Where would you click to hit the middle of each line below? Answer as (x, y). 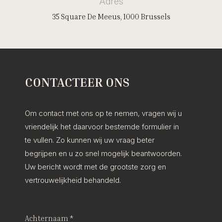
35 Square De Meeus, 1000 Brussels (111, 16)
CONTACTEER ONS (77, 82)
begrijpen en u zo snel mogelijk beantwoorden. (103, 153)
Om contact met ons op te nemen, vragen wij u (103, 113)
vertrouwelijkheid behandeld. (73, 180)
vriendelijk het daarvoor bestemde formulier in (102, 127)
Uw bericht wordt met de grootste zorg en (95, 167)
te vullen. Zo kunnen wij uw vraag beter (90, 140)
